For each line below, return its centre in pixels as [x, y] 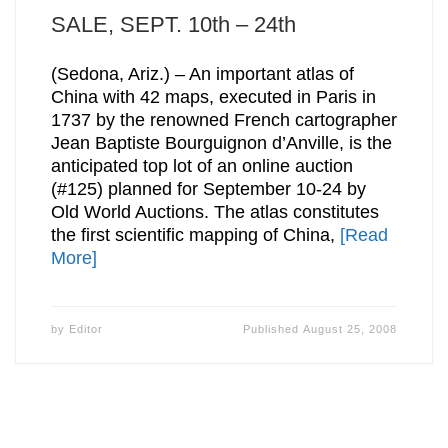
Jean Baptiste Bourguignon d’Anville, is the [221, 143]
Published [273, 329]
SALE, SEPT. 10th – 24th [173, 24]
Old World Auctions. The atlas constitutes [214, 212]
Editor [85, 329]
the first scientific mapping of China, [195, 235]
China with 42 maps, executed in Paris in [213, 97]
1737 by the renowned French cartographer [223, 120]
